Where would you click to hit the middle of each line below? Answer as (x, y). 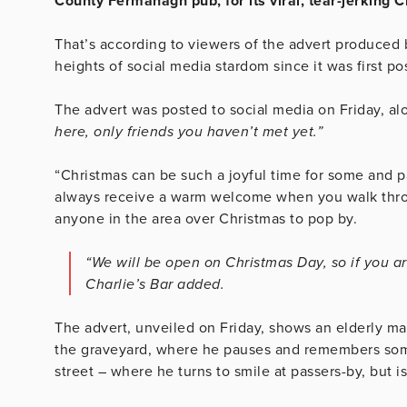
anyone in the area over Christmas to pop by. (206, 218)
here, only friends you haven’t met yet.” (189, 131)
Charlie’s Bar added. (155, 284)
